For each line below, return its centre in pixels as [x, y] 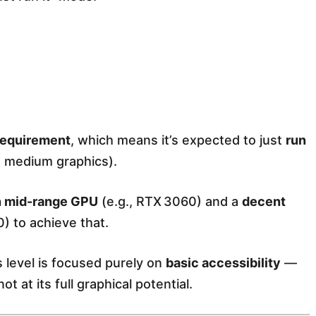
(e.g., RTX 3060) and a [170, 202]
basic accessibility [223, 263]
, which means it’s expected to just [178, 140]
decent [264, 202]
